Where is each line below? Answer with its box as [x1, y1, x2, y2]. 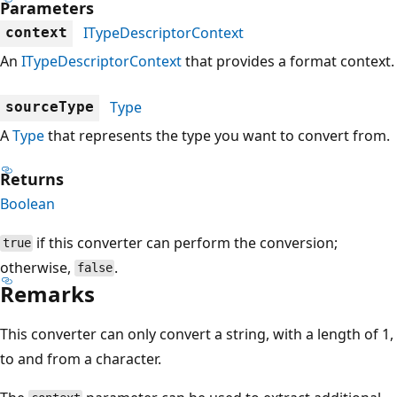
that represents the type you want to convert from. [44, 125, 390, 145]
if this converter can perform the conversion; [33, 232, 339, 253]
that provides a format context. [182, 51, 394, 71]
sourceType [5, 97, 94, 115]
